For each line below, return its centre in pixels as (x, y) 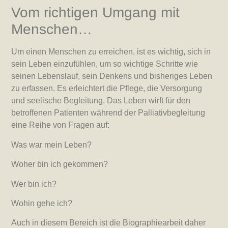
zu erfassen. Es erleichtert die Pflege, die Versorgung (107, 89)
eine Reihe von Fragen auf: (61, 125)
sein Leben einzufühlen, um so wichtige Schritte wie (105, 64)
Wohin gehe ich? (42, 204)
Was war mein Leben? (52, 145)
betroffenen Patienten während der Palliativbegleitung (108, 113)
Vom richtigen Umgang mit (96, 13)
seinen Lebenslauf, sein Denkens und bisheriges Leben (112, 76)
